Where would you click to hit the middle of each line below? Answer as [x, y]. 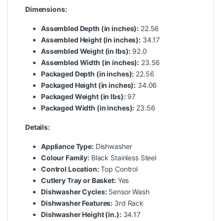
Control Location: [70, 169]
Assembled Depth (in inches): [90, 29]
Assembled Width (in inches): [90, 63]
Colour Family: [65, 158]
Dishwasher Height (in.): [81, 215]
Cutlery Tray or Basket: [78, 181]
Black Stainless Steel [123, 158]
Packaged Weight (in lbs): [83, 97]
